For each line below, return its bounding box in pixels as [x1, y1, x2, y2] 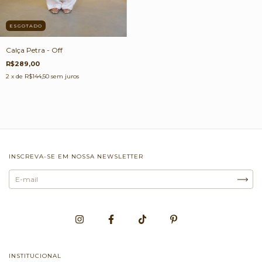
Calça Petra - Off [6, 46, 63, 55]
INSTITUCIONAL [9, 252, 61, 260]
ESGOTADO [9, 23, 42, 29]
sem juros [51, 73, 79, 81]
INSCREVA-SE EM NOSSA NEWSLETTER [9, 153, 143, 161]
